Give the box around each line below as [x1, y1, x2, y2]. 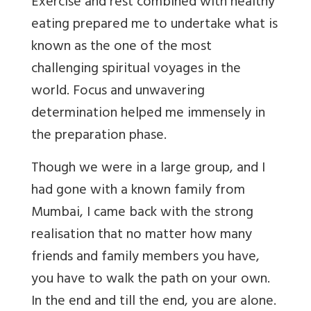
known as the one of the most [31, 35, 212, 61]
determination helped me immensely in [31, 101, 265, 128]
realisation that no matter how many [31, 223, 252, 249]
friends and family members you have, [31, 245, 260, 271]
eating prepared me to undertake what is [31, 12, 278, 39]
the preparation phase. [31, 124, 167, 150]
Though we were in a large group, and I [31, 156, 265, 183]
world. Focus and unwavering [31, 79, 205, 106]
